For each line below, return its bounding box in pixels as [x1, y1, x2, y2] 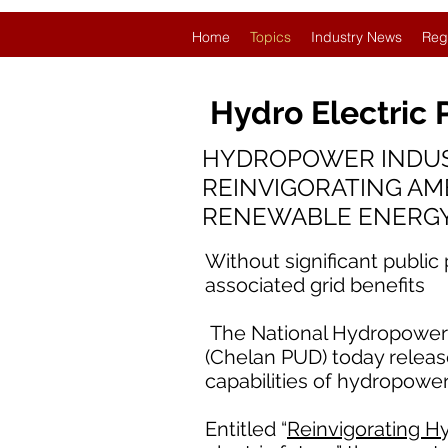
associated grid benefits [205, 273, 425, 297]
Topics [250, 28, 291, 46]
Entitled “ [205, 417, 287, 441]
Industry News [311, 28, 402, 46]
